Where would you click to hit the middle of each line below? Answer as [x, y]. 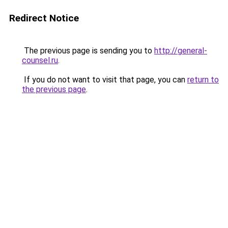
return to [203, 80]
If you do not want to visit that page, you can [105, 80]
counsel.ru [40, 60]
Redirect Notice [44, 18]
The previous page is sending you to [88, 51]
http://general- [181, 51]
